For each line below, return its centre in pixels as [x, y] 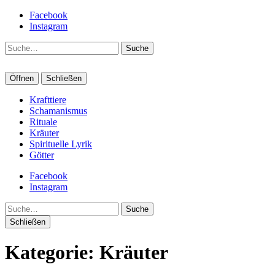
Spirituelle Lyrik [61, 144]
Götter [42, 155]
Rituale [43, 122]
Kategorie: [52, 253]
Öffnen [22, 78]
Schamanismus [58, 111]
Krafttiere [48, 100]
